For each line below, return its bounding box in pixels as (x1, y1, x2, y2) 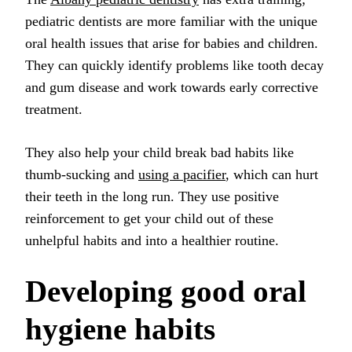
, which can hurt (225, 167, 318, 183)
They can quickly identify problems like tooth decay (25, 57, 324, 74)
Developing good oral (25, 274, 306, 309)
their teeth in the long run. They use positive (25, 189, 279, 205)
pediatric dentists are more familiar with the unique (25, 13, 317, 30)
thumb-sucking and (25, 167, 138, 183)
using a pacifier (138, 167, 225, 183)
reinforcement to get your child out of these (25, 211, 273, 227)
